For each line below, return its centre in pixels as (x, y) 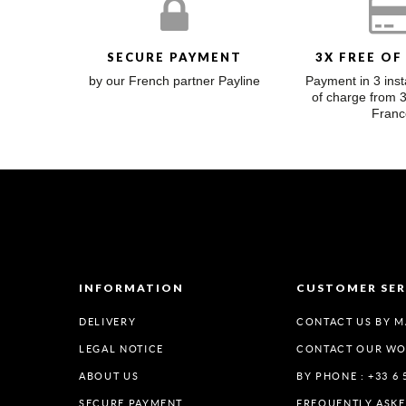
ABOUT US (109, 377)
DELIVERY (108, 322)
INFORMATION (131, 288)
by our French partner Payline (174, 81)
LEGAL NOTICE (121, 349)
